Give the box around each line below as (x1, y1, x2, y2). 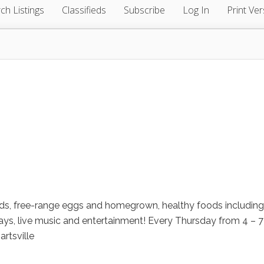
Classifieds (62, 4, 106, 17)
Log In (183, 4, 209, 17)
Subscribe (124, 4, 165, 17)
